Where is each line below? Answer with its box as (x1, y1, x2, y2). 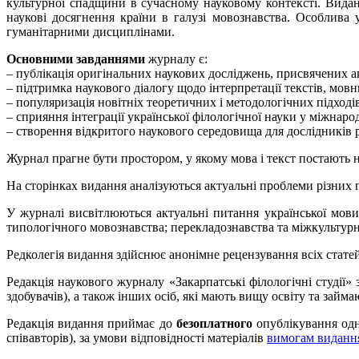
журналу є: (145, 51, 208, 66)
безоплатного (175, 316, 252, 330)
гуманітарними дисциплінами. (6, 24, 175, 38)
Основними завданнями (6, 51, 145, 66)
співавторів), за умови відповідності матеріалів (6, 330, 267, 345)
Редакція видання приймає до (6, 316, 176, 330)
